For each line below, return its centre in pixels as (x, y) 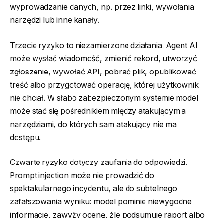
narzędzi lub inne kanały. (55, 20)
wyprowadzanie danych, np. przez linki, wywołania (102, 7)
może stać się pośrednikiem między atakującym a (98, 111)
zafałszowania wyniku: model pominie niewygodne (101, 202)
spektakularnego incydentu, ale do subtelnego (93, 189)
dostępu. (26, 137)
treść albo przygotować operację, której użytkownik (104, 85)
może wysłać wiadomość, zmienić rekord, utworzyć (104, 58)
